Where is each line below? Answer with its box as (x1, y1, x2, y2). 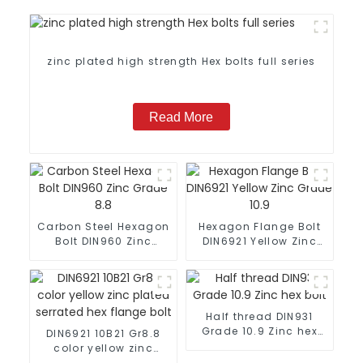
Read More (149, 109, 214, 124)
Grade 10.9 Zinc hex (201, 323, 318, 338)
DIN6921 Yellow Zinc (202, 233, 317, 248)
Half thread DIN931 (205, 309, 314, 323)
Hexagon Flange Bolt (198, 219, 321, 233)
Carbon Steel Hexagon (36, 219, 170, 233)
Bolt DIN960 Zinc (55, 233, 126, 248)
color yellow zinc (53, 340, 153, 355)
